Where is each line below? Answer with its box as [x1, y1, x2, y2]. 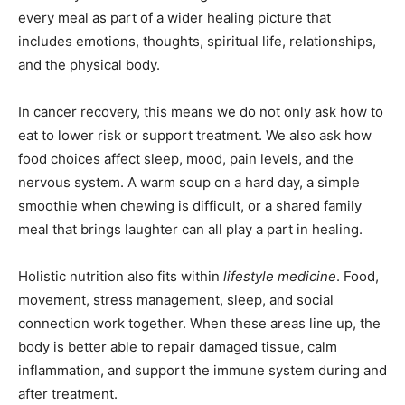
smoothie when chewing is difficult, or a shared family [18, 197, 362, 215]
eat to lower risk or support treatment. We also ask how [18, 127, 372, 145]
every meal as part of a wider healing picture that [18, 9, 331, 27]
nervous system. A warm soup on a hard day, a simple [18, 174, 360, 192]
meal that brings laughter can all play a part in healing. [18, 221, 363, 239]
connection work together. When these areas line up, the [18, 315, 381, 333]
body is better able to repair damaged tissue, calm [18, 338, 337, 356]
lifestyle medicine [223, 268, 336, 286]
